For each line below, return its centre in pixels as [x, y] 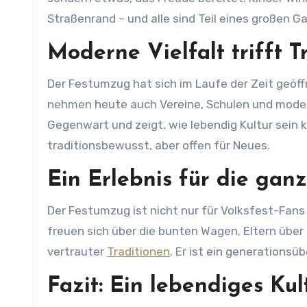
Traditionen [138, 251]
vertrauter [77, 251]
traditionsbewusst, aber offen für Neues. [159, 145]
